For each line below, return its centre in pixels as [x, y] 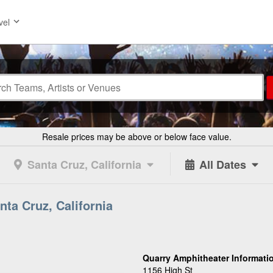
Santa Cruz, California [84, 165]
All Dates [222, 165]
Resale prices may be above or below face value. [136, 136]
